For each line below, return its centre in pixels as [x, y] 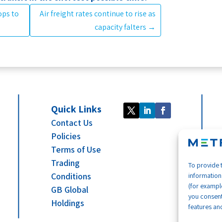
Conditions [71, 176]
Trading [66, 163]
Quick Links [77, 109]
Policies [66, 136]
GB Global [70, 190]
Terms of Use [76, 150]
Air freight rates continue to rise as [98, 13]
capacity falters [121, 27]
